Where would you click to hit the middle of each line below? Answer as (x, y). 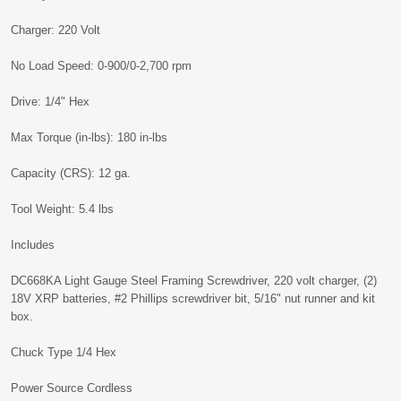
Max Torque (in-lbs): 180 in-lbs (89, 137)
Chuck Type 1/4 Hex (64, 352)
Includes (33, 245)
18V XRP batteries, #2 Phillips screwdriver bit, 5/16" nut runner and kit (193, 299)
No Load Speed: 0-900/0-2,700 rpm (101, 66)
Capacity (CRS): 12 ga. (71, 173)
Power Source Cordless (72, 388)
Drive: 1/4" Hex (50, 102)
